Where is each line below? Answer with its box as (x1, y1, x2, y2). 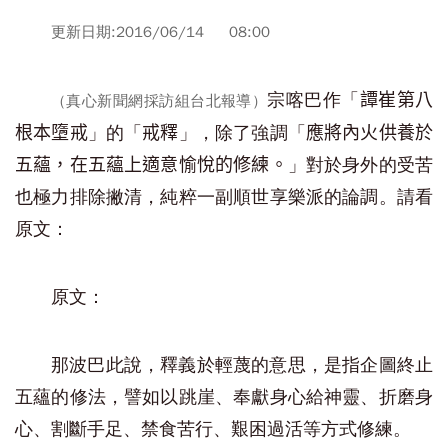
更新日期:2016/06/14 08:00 (51, 23, 270, 41)
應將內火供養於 (305, 123, 434, 143)
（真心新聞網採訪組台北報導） (51, 92, 268, 110)
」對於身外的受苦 (287, 154, 434, 176)
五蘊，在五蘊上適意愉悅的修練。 (15, 155, 288, 175)
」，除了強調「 (178, 122, 306, 144)
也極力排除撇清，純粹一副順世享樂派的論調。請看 (15, 186, 433, 208)
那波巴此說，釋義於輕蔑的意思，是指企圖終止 (51, 354, 433, 376)
